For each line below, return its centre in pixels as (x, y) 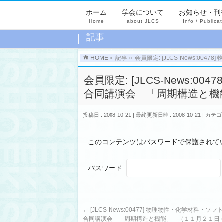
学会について (143, 12)
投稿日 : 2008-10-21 (107, 115)
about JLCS (143, 21)
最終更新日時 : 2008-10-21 (168, 115)
